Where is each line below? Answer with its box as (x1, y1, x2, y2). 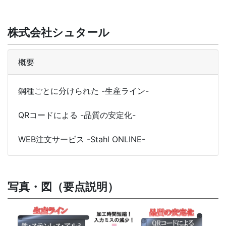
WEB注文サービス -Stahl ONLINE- (18, 134, 145, 145)
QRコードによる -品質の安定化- (18, 110, 136, 121)
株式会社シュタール (8, 25, 109, 39)
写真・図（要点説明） (8, 180, 119, 194)
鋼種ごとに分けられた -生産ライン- (18, 86, 149, 96)
